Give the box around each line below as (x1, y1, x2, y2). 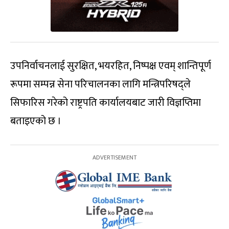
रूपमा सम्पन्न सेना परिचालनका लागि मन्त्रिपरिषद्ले (10, 76, 191, 94)
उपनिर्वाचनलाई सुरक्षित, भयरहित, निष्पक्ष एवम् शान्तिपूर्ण (10, 57, 211, 75)
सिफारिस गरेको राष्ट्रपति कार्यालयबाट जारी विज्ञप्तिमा (10, 94, 201, 112)
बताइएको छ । (10, 112, 61, 130)
